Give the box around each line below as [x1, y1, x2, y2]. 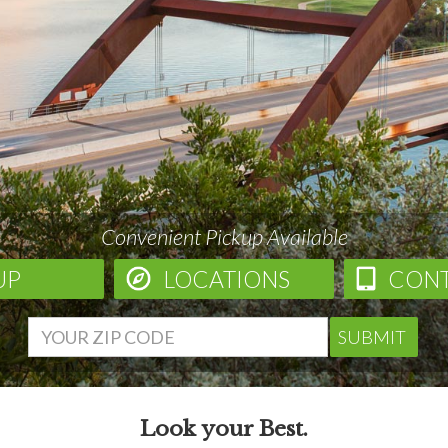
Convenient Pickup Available [100, 223, 348, 250]
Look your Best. [140, 416, 308, 442]
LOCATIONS [163, 265, 290, 293]
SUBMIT [338, 326, 406, 348]
